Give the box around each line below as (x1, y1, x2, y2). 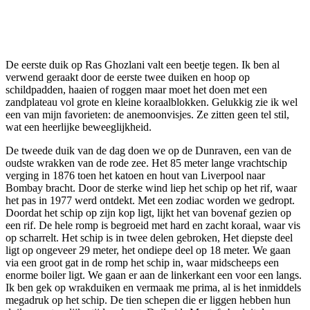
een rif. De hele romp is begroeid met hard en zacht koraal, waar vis (6, 219, 300, 231)
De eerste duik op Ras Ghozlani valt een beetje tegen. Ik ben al (6, 58, 280, 71)
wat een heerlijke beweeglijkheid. (6, 120, 152, 133)
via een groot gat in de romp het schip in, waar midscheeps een (6, 256, 279, 268)
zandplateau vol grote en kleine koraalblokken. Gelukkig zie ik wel (6, 95, 298, 108)
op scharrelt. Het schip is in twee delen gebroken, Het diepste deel (6, 231, 293, 244)
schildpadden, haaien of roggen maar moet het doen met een (6, 83, 267, 95)
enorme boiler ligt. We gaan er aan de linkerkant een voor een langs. (6, 268, 302, 281)
